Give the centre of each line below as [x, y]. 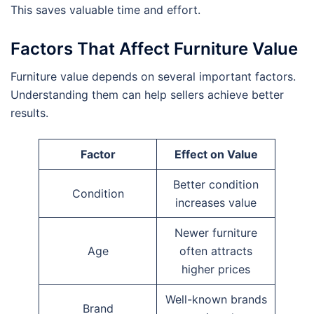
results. [29, 113]
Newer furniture [216, 233]
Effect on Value [216, 155]
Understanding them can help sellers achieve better [147, 95]
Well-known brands [216, 300]
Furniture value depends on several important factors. [153, 77]
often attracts [216, 251]
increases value [216, 203]
